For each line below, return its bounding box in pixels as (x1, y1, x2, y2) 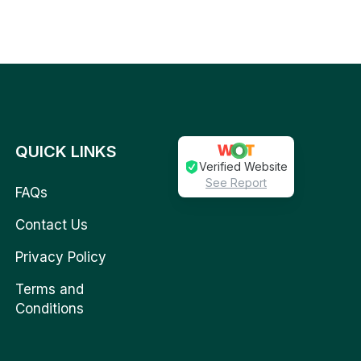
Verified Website (199, 160, 288, 174)
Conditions (15, 301, 85, 317)
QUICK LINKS (15, 142, 118, 162)
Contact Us (15, 217, 89, 234)
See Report (205, 176, 268, 190)
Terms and (15, 281, 85, 298)
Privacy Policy (15, 249, 107, 266)
